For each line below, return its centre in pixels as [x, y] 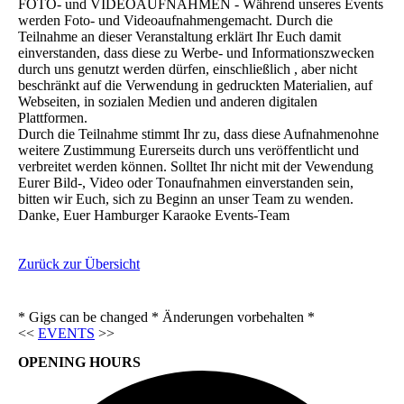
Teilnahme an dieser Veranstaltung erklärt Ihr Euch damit [179, 36]
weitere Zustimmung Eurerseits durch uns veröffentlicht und [188, 150]
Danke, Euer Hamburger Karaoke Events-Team [154, 215]
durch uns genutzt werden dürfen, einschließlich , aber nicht [188, 69]
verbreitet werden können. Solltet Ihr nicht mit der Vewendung [196, 166]
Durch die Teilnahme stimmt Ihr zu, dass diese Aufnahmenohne [198, 133]
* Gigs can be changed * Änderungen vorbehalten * [166, 317]
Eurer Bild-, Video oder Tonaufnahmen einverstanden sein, [186, 182]
